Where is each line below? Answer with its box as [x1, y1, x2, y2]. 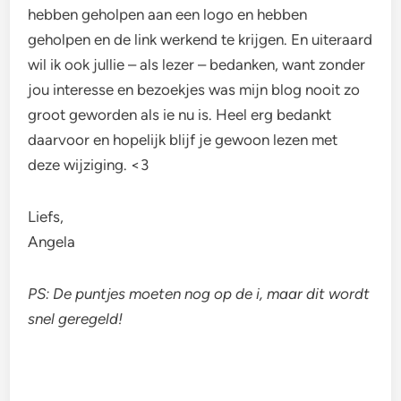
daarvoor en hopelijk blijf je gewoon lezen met [28, 131, 338, 149]
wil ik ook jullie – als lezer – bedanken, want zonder [28, 55, 366, 74]
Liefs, [28, 208, 64, 226]
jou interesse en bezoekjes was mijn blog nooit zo [28, 81, 361, 99]
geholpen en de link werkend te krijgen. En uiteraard [28, 30, 373, 49]
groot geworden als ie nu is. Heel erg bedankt [28, 106, 332, 124]
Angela [28, 233, 76, 252]
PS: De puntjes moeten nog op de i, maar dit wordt [28, 285, 371, 303]
